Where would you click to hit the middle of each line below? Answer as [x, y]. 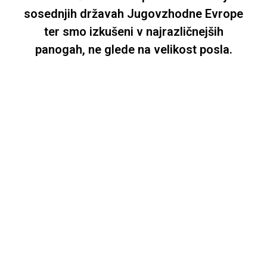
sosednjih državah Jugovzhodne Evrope [133, 14]
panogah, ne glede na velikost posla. [133, 50]
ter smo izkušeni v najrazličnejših [133, 32]
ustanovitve [133, 135]
